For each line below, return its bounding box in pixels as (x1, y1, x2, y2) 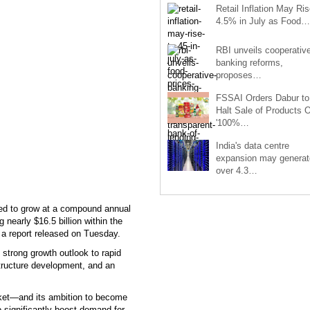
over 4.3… (215, 165, 257, 176)
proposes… (215, 69, 262, 80)
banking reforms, (215, 57, 283, 68)
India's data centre (215, 140, 289, 151)
